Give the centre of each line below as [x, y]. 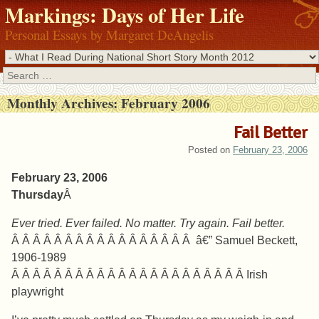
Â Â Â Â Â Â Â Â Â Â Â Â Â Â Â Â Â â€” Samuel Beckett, [155, 241]
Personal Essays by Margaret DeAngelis [110, 35]
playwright [37, 292]
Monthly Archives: [64, 104]
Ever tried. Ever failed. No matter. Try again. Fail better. [148, 224]
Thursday [37, 195]
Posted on [210, 150]
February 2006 [165, 104]
